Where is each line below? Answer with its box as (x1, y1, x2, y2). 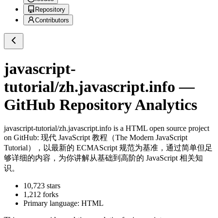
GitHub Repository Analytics (4, 95, 197, 113)
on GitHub (4, 133, 37, 142)
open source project (147, 124, 209, 133)
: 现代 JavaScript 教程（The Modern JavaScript (37, 133, 187, 142)
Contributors (35, 17, 69, 24)
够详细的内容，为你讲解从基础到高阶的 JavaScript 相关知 (4, 154, 203, 163)
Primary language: (23, 199, 81, 208)
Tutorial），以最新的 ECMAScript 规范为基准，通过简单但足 (4, 144, 213, 152)
